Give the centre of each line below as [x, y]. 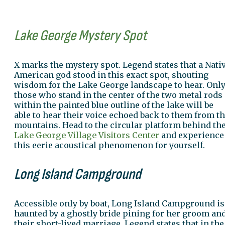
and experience [192, 135]
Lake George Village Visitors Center [87, 135]
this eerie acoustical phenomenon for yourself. [109, 145]
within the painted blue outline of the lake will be [114, 105]
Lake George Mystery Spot [80, 35]
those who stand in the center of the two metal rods [118, 95]
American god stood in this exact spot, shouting [111, 75]
